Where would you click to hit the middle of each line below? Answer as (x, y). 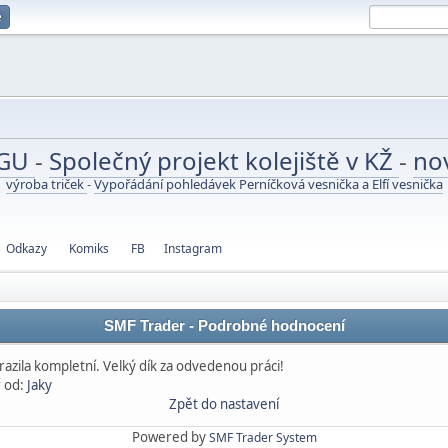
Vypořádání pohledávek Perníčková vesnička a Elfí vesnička (268, 184)
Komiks (89, 248)
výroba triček (46, 184)
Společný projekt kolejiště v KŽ (223, 160)
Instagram (193, 248)
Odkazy (26, 248)
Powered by (170, 437)
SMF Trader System (262, 437)
